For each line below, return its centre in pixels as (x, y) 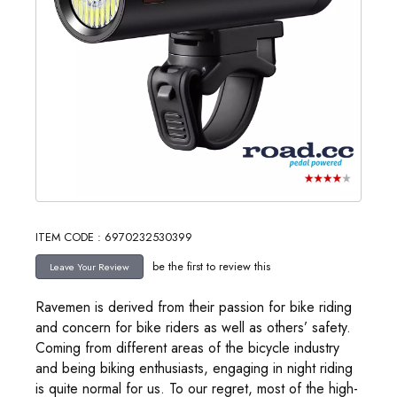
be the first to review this (211, 266)
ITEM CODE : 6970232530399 (114, 237)
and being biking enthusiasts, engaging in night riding (194, 368)
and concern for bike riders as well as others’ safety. (193, 327)
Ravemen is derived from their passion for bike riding (194, 307)
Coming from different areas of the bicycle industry (187, 348)
